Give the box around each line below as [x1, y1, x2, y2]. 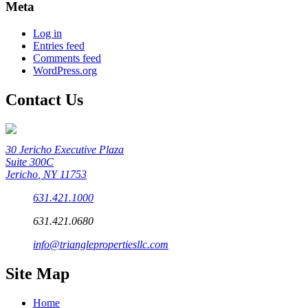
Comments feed [33, 52, 101, 65]
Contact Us [5, 91, 83, 109]
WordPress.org [33, 65, 97, 77]
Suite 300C [5, 155, 54, 168]
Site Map [5, 264, 69, 283]
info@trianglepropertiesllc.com [33, 238, 168, 250]
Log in [33, 27, 62, 40]
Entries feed [33, 40, 85, 52]
